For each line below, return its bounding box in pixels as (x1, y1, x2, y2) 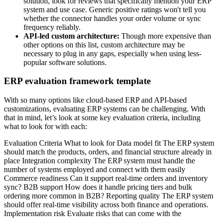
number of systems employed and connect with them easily (4, 165, 185, 174)
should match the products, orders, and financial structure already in (4, 147, 212, 156)
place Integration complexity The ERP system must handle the (4, 156, 195, 165)
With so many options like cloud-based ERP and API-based (4, 95, 187, 104)
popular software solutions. (23, 58, 107, 66)
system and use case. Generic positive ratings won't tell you (23, 5, 206, 14)
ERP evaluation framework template (4, 76, 151, 87)
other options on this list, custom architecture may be (23, 40, 185, 49)
